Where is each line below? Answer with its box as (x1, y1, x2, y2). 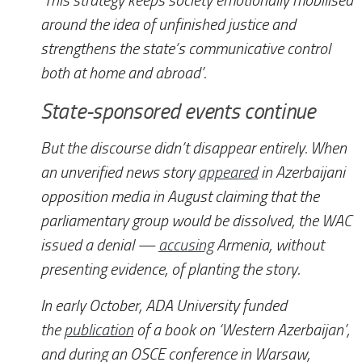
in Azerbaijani (258, 163, 345, 183)
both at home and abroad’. (40, 64, 206, 83)
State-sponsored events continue (40, 99, 315, 125)
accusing (158, 236, 213, 255)
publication (64, 321, 133, 340)
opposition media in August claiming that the (40, 187, 319, 207)
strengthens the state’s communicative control (40, 40, 330, 59)
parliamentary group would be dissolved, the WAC (40, 212, 351, 231)
